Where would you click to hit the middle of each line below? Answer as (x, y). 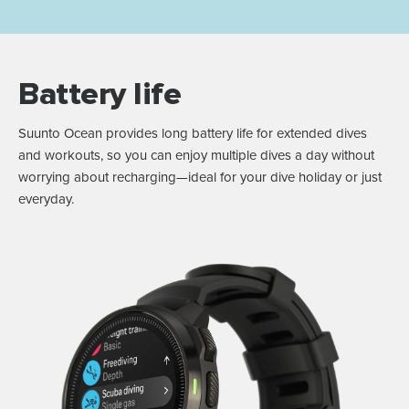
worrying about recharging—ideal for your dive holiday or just (200, 178)
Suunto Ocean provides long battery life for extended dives (193, 134)
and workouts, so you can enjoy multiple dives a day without (196, 156)
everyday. (46, 200)
